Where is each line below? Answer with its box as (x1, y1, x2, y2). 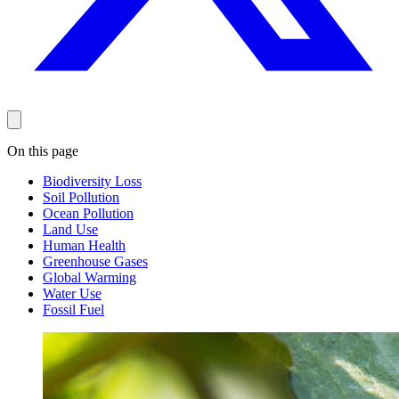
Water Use (43, 286, 102, 302)
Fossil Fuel (43, 302, 104, 318)
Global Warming (43, 270, 136, 286)
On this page (7, 143, 78, 159)
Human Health (43, 238, 126, 254)
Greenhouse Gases (43, 254, 148, 270)
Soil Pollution (43, 190, 119, 206)
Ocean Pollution (43, 206, 134, 222)
